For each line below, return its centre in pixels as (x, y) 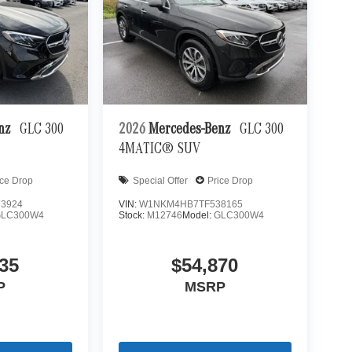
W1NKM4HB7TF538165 (191, 205)
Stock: (132, 216)
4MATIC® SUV (159, 150)
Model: (198, 216)
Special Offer (160, 180)
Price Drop (230, 180)
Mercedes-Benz (191, 131)
